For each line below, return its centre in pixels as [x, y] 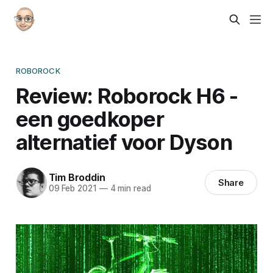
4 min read [129, 189]
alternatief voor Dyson [124, 142]
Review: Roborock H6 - [127, 95]
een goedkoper [90, 119]
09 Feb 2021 [73, 189]
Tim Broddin [77, 178]
